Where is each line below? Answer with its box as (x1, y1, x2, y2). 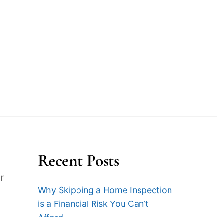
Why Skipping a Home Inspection (37, 185, 172, 196)
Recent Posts (37, 150, 119, 170)
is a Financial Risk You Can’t (37, 199, 149, 209)
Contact (65, 85, 97, 97)
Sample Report (107, 85, 168, 97)
